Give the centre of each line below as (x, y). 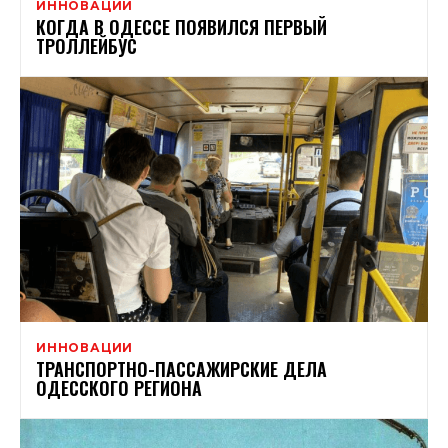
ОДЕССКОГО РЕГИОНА (119, 387)
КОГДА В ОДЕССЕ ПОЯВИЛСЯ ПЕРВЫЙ (181, 26)
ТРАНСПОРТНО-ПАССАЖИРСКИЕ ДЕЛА (181, 368)
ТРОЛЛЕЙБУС (86, 45)
